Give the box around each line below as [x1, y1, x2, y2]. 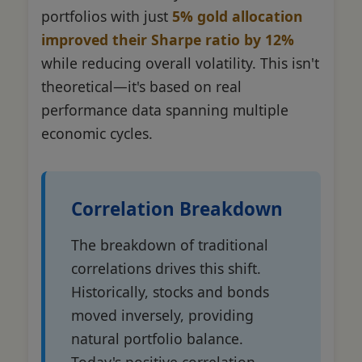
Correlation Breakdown [71, 196, 283, 221]
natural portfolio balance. [71, 328, 243, 348]
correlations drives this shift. [71, 258, 261, 278]
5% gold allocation [172, 6, 303, 26]
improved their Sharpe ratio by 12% [41, 29, 294, 49]
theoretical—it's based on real [41, 76, 242, 96]
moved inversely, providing [71, 305, 254, 325]
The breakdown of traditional [71, 234, 268, 255]
